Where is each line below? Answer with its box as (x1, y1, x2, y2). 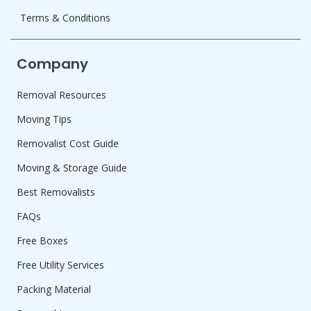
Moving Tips (17, 112, 72, 126)
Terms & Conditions (20, 10, 110, 24)
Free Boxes (17, 233, 68, 247)
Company (17, 53, 88, 74)
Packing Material (17, 282, 91, 296)
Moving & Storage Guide (17, 160, 127, 174)
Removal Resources (17, 87, 106, 101)
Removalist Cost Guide (17, 136, 119, 150)
